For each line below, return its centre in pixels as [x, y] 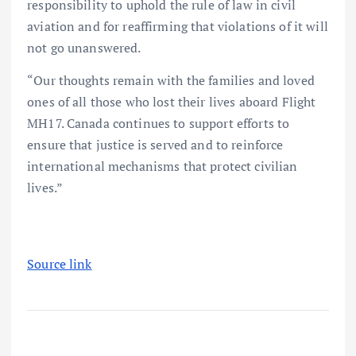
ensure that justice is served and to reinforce [155, 145]
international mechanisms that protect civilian [163, 166]
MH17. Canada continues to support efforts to [159, 124]
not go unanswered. [84, 48]
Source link [60, 263]
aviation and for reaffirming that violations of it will [178, 27]
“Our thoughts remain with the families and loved [171, 81]
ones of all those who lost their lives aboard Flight [172, 102]
